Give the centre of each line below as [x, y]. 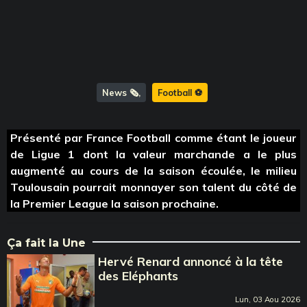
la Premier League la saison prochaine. [114, 203]
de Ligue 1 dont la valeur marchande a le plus [153, 154]
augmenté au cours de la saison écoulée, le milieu [153, 170]
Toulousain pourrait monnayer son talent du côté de [153, 187]
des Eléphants [138, 275]
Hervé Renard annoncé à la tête [191, 261]
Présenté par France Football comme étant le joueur [153, 137]
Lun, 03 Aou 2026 [268, 299]
